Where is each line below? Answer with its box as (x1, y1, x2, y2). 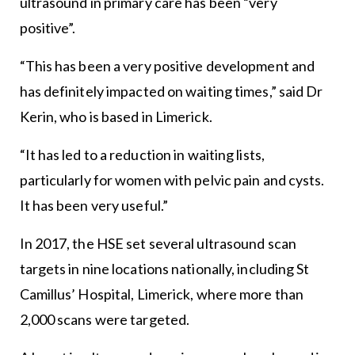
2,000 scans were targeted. (19, 311, 190, 328)
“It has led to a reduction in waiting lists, (19, 146, 265, 163)
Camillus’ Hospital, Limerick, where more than (19, 285, 304, 303)
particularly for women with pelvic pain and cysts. (19, 171, 325, 189)
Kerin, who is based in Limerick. (19, 108, 215, 125)
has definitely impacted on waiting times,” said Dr (19, 82, 323, 100)
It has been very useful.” (19, 197, 169, 214)
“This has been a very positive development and (19, 57, 315, 74)
